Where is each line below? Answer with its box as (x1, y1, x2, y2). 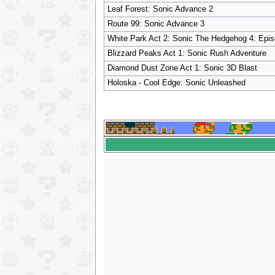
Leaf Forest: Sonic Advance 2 (107, 5, 213, 14)
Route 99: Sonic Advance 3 (107, 20, 204, 29)
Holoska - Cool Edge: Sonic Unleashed (107, 79, 246, 88)
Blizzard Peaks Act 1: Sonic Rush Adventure (107, 49, 266, 58)
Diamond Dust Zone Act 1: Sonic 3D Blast (107, 64, 257, 73)
